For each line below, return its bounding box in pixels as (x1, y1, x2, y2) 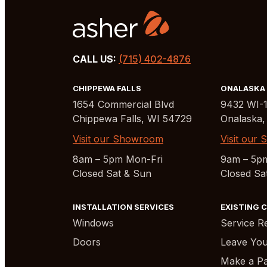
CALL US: (73, 53, 116, 65)
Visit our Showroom (73, 133, 163, 145)
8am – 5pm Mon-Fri (73, 153, 163, 165)
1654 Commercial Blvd (73, 98, 174, 110)
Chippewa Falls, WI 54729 (73, 113, 192, 125)
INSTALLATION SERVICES (73, 202, 174, 212)
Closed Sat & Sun (73, 167, 151, 179)
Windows (73, 217, 114, 229)
